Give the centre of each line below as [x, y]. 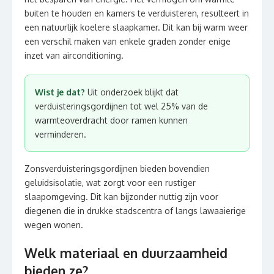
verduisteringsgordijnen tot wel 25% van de [121, 106]
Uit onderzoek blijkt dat [132, 92]
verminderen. [61, 134]
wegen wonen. [54, 225]
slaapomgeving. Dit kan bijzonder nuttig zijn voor [121, 197]
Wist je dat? [60, 92]
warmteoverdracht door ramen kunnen [111, 120]
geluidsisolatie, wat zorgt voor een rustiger [110, 183]
